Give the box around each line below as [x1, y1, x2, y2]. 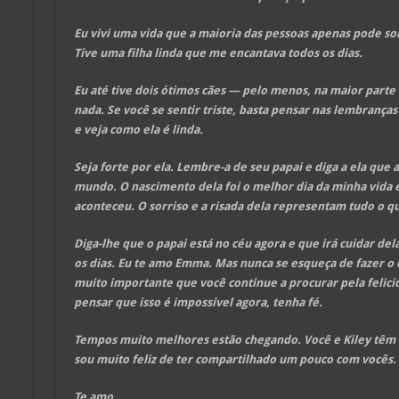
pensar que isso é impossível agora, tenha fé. [73, 295, 322, 309]
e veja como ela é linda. [73, 122, 203, 136]
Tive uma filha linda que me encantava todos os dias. [73, 45, 362, 60]
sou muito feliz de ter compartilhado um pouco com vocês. [73, 352, 396, 366]
